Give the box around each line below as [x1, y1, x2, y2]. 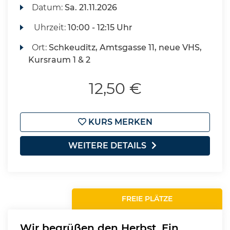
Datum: [32, 3, 65, 12]
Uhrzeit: [32, 23, 68, 32]
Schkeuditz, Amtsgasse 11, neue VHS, [49, 43, 202, 52]
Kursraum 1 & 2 [28, 55, 90, 65]
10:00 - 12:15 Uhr [68, 23, 133, 32]
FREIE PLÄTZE [122, 194, 173, 203]
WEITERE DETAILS [68, 141, 146, 150]
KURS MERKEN [86, 117, 152, 127]
